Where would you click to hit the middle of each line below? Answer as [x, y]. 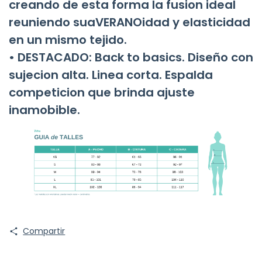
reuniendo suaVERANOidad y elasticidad [130, 23]
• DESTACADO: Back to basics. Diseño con [131, 58]
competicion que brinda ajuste [102, 93]
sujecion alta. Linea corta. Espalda [111, 75]
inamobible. [44, 110]
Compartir [44, 231]
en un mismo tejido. [68, 40]
